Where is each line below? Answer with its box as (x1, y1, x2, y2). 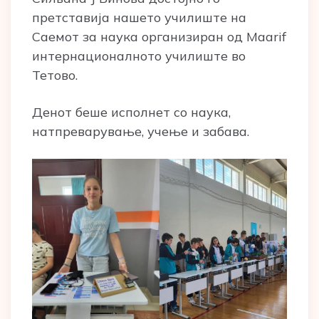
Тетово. (32, 66, 78, 83)
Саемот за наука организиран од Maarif (32, 28, 286, 45)
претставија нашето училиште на (32, 9, 246, 26)
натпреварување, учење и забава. (32, 122, 249, 140)
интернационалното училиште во (32, 47, 246, 64)
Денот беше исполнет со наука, (32, 103, 231, 120)
